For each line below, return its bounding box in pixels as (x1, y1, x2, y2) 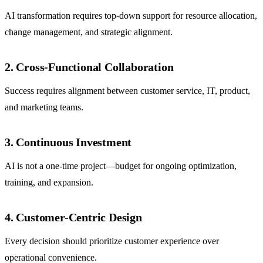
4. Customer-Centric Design (5, 211, 142, 224)
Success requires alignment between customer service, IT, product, (5, 86, 250, 96)
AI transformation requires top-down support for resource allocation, (5, 11, 257, 21)
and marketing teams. (5, 102, 83, 113)
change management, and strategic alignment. (5, 27, 173, 38)
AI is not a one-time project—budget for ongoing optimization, (5, 161, 237, 171)
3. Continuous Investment (5, 136, 132, 149)
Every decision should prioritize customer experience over (5, 236, 219, 247)
